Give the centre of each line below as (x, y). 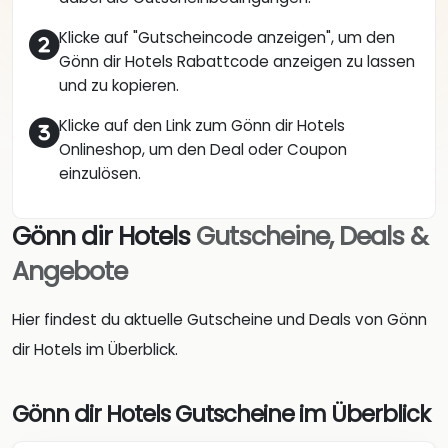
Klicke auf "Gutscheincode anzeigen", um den (227, 38)
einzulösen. (100, 174)
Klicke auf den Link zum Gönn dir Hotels (202, 126)
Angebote (69, 272)
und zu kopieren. (119, 86)
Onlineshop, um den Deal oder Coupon (203, 150)
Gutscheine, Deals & (311, 237)
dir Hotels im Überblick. (95, 350)
